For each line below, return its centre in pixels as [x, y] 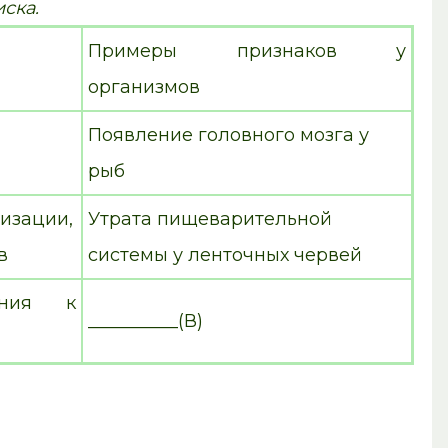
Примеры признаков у [247, 50]
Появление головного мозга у [229, 134]
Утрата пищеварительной [210, 218]
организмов [144, 86]
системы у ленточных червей [225, 254]
